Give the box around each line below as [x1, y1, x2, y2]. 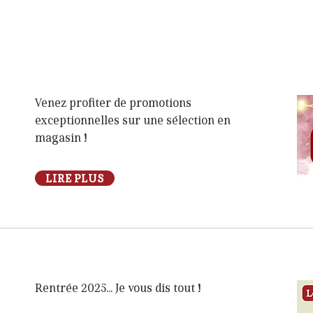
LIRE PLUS [45, 171, 104, 185]
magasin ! [35, 132, 87, 145]
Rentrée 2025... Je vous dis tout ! [35, 282, 201, 295]
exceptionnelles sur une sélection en [35, 115, 231, 127]
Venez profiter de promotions [35, 97, 191, 110]
